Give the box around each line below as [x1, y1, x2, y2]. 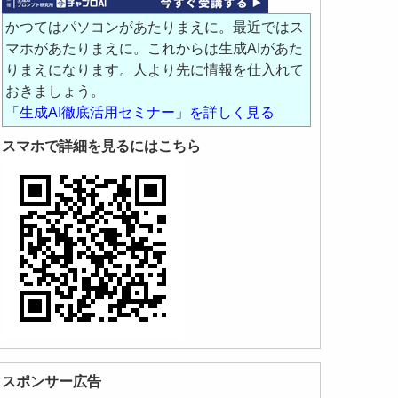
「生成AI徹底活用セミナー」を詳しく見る [5, 105, 275, 121]
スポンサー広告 [2, 374, 102, 390]
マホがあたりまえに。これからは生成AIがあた [5, 41, 304, 57]
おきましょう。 [5, 84, 106, 99]
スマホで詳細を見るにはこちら [2, 139, 202, 155]
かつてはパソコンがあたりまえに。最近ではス [5, 20, 305, 36]
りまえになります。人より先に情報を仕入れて [5, 62, 305, 78]
